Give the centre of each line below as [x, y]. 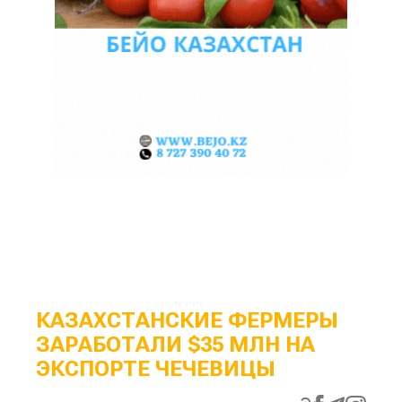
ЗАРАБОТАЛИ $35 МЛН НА [175, 344]
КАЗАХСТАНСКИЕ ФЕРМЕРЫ [187, 320]
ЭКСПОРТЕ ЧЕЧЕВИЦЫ [156, 368]
